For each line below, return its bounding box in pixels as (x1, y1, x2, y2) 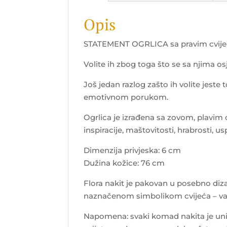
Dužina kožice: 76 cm (84, 158, 165, 168)
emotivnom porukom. (84, 92, 169, 102)
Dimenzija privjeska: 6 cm (84, 145, 181, 156)
